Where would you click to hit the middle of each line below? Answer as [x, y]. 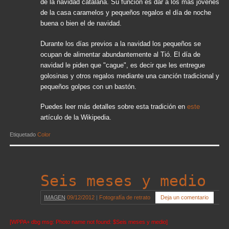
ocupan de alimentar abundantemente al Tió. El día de [120, 54]
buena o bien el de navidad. [81, 23]
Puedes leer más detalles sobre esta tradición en [113, 107]
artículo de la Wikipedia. [76, 118]
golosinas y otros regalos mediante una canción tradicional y [130, 76]
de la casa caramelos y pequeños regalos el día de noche [125, 13]
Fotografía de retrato [124, 198]
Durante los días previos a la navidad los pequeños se [120, 44]
